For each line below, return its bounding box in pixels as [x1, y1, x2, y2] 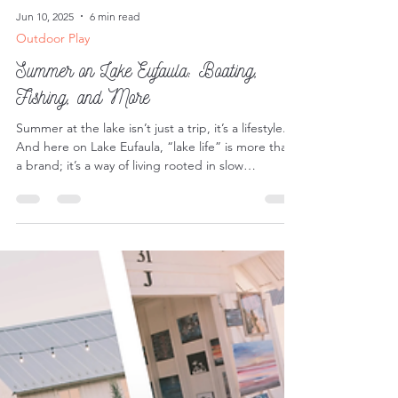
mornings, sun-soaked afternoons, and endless [16, 240, 277, 256]
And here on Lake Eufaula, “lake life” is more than [16, 203, 294, 219]
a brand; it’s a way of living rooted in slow [16, 221, 243, 237]
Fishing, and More [16, 148, 149, 173]
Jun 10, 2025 [16, 73, 74, 87]
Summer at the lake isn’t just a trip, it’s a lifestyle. [16, 184, 286, 200]
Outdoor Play [16, 94, 90, 110]
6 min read [90, 73, 139, 87]
